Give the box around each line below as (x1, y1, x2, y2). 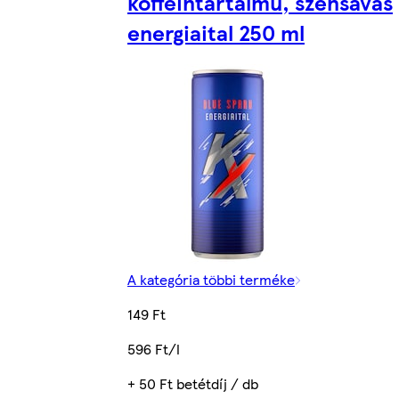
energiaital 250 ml (127, 16, 305, 47)
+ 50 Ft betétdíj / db (127, 373, 258, 395)
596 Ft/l (127, 338, 180, 360)
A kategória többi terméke (127, 269, 295, 290)
